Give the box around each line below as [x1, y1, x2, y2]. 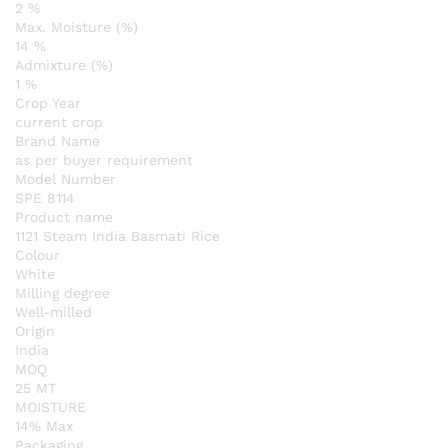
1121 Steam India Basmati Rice [15, 227, 220, 244]
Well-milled [15, 303, 92, 320]
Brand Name [15, 132, 100, 149]
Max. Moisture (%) [15, 18, 138, 35]
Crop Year [15, 94, 81, 111]
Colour [15, 246, 60, 263]
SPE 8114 [15, 189, 75, 206]
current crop [15, 113, 103, 130]
